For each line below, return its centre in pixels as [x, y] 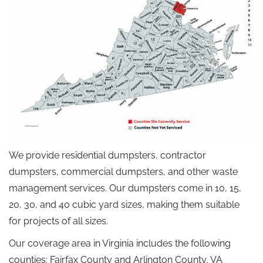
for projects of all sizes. [58, 221]
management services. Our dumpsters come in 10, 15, [125, 188]
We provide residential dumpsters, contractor [107, 156]
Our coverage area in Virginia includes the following [120, 244]
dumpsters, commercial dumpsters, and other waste [123, 172]
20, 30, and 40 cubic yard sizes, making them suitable [124, 205]
